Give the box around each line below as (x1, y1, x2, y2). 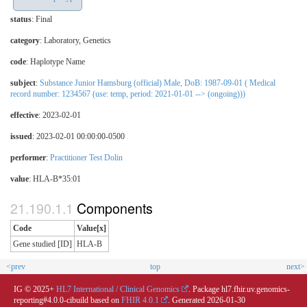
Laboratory (44, 36, 79, 46)
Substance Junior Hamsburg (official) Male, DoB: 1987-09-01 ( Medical (40, 78, 275, 88)
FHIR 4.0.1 (121, 295, 159, 305)
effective (10, 110, 38, 121)
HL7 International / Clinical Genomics (56, 284, 180, 294)
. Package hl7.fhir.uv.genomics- (188, 284, 290, 294)
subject (10, 78, 36, 88)
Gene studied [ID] (13, 238, 72, 249)
